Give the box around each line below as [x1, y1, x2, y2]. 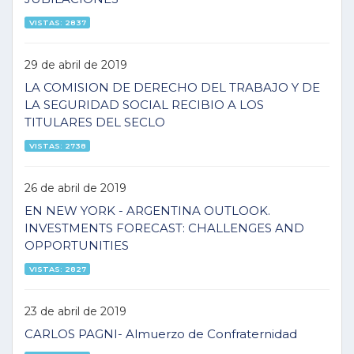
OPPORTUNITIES [24, 238, 129, 253]
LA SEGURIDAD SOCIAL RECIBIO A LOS [24, 97, 264, 112]
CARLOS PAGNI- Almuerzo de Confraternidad [24, 326, 297, 341]
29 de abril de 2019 [24, 57, 127, 72]
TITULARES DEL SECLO [24, 115, 165, 130]
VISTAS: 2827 [28, 264, 86, 273]
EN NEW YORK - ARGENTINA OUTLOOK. [24, 203, 270, 218]
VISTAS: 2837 [28, 17, 86, 27]
